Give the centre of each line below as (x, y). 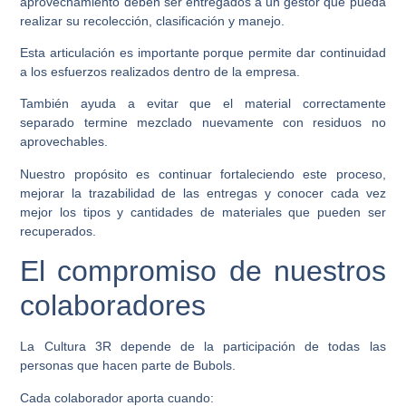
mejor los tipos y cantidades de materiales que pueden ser (203, 212)
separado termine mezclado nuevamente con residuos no (203, 123)
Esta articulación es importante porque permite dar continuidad (203, 53)
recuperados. (58, 231)
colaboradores (113, 306)
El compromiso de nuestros (203, 271)
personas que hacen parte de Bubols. (128, 366)
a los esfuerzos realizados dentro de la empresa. (160, 72)
